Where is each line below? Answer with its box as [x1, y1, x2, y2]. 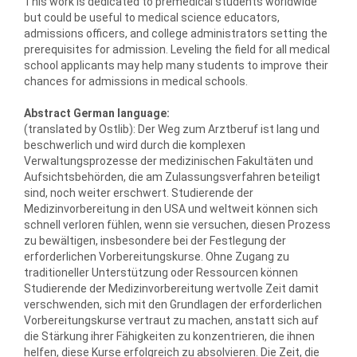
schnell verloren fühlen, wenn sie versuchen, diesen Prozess [24, 218, 331, 231]
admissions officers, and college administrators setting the [24, 27, 328, 40]
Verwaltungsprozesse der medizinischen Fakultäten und [24, 155, 313, 167]
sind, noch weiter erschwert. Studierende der [24, 186, 253, 199]
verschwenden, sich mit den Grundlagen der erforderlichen [24, 298, 322, 311]
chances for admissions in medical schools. [24, 75, 248, 88]
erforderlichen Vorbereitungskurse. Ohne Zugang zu [24, 250, 289, 263]
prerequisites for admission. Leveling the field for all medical [24, 43, 330, 56]
